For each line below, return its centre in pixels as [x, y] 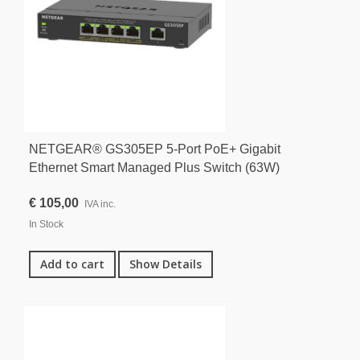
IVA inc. [100, 205]
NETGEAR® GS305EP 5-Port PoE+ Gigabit [155, 149]
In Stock [46, 225]
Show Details [166, 264]
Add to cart [72, 264]
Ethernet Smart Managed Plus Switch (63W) [154, 167]
